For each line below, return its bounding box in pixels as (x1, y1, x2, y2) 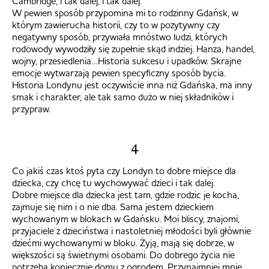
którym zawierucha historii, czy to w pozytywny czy (12, 19, 220, 31)
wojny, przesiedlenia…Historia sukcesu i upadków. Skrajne (12, 55, 241, 67)
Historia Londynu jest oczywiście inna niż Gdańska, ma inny (12, 79, 252, 91)
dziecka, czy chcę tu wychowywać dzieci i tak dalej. (12, 177, 215, 189)
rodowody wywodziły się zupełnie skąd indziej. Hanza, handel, (12, 43, 255, 55)
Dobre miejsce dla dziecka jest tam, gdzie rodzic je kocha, (12, 189, 239, 201)
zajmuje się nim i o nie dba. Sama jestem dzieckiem (12, 201, 214, 213)
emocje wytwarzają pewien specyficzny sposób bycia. (12, 67, 226, 79)
